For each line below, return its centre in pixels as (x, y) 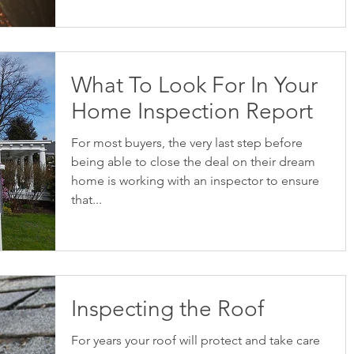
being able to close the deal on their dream (193, 162)
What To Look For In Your (194, 85)
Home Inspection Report (192, 111)
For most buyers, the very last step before (187, 143)
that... (87, 200)
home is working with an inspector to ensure (195, 181)
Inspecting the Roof (168, 308)
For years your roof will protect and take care (196, 340)
